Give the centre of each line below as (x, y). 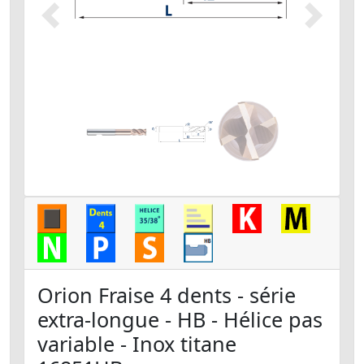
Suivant (335, 24)
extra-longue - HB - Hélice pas (180, 320)
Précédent (81, 24)
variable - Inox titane (137, 344)
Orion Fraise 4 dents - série (167, 295)
